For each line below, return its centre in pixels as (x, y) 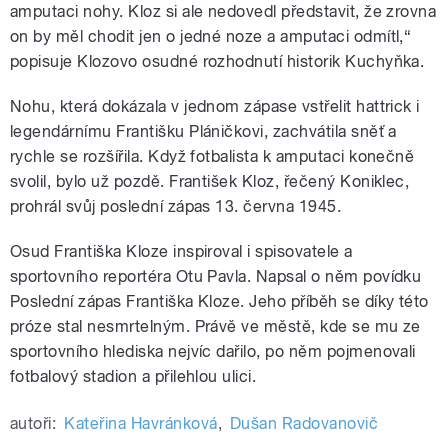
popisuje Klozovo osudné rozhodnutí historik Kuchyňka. (217, 61)
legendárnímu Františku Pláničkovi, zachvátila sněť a (203, 131)
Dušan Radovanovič (304, 423)
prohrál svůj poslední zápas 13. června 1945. (176, 206)
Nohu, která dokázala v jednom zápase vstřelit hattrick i (215, 106)
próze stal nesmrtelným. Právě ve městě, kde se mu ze (215, 326)
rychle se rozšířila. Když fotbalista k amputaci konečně (212, 156)
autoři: (33, 423)
